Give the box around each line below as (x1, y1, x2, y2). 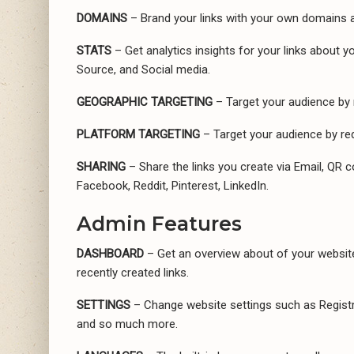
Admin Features (77, 211, 242, 235)
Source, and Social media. (77, 62, 210, 77)
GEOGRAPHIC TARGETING (77, 94, 213, 109)
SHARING (77, 159, 126, 174)
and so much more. (77, 316, 178, 331)
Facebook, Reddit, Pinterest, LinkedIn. (77, 178, 269, 193)
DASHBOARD (77, 246, 144, 261)
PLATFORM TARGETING (77, 126, 200, 141)
